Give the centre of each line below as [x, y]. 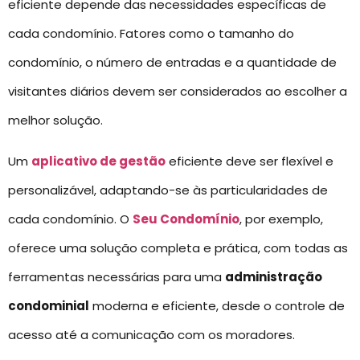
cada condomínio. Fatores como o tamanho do [151, 34]
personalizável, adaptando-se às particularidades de [168, 190]
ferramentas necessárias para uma [117, 276]
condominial [49, 305]
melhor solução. [55, 121]
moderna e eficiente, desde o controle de [217, 305]
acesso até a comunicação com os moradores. [151, 334]
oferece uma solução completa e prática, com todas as [178, 247]
